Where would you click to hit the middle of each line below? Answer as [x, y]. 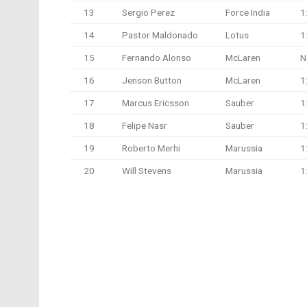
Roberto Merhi [151, 148]
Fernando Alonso [157, 57]
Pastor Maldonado [160, 35]
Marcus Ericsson [156, 102]
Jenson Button [152, 80]
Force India [248, 12]
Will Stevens [147, 170]
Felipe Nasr [145, 125]
